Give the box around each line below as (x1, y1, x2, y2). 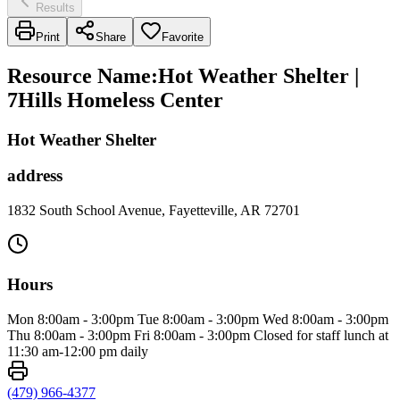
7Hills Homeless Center (7, 87, 223, 112)
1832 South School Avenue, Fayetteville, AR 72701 (7, 203, 300, 219)
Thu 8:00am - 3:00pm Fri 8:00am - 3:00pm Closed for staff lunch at (7, 327, 388, 343)
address (7, 166, 62, 186)
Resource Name (7, 63, 151, 87)
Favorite (162, 29, 204, 44)
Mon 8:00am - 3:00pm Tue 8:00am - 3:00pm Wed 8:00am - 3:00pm (7, 311, 388, 327)
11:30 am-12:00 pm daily (7, 343, 148, 359)
